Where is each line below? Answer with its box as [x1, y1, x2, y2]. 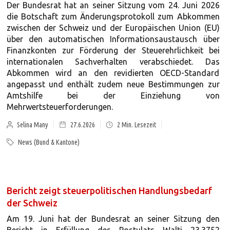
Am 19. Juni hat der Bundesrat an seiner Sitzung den [6, 214, 220, 223]
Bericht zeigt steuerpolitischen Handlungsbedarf [6, 185, 212, 196]
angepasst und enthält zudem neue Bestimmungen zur [6, 80, 220, 89]
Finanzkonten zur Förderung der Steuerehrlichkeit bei [6, 46, 220, 55]
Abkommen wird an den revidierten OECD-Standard [6, 68, 220, 78]
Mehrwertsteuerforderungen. [6, 102, 113, 111]
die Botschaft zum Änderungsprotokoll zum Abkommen [6, 12, 220, 21]
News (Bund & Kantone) [17, 138, 80, 146]
